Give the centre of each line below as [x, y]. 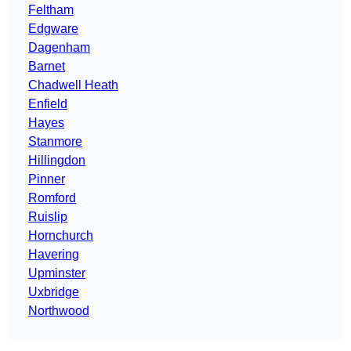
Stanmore [55, 142]
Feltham [51, 10]
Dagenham [59, 48]
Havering [54, 255]
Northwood [59, 311]
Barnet [47, 67]
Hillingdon [57, 161]
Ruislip [48, 217]
